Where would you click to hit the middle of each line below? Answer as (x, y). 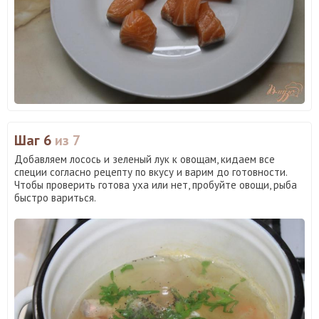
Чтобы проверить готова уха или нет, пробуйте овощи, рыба (156, 185)
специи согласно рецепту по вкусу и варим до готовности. (151, 172)
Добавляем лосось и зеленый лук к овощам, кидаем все (145, 159)
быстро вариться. (55, 198)
